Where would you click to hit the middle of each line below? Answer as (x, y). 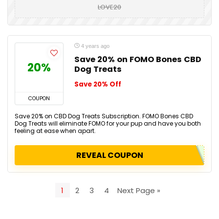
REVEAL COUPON (109, 155)
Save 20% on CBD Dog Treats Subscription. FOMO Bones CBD (104, 116)
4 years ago (95, 46)
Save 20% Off (98, 84)
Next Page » (139, 190)
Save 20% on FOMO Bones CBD (138, 59)
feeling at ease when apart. (55, 131)
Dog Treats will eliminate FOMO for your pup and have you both (108, 123)
